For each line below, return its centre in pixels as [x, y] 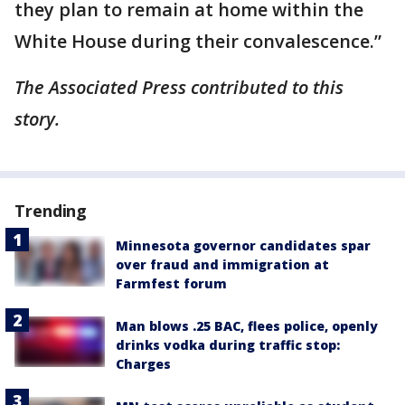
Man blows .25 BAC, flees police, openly [247, 326]
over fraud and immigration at [222, 264]
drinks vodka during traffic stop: [228, 345]
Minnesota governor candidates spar [243, 245]
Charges [143, 364]
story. [37, 119]
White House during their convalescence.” [198, 41]
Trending [51, 211]
